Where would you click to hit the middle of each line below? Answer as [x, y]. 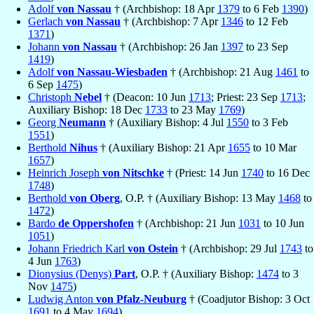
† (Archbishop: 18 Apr [164, 9]
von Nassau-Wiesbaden [112, 72]
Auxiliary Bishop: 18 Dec [87, 110]
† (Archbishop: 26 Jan [169, 47]
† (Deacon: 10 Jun [145, 97]
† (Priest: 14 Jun [203, 173]
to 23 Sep [266, 47]
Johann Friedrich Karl [78, 249]
